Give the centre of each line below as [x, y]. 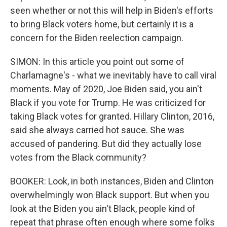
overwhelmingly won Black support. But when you [110, 195]
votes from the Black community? [78, 157]
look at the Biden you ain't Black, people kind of [103, 209]
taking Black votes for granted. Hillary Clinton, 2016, [112, 116]
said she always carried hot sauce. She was [97, 130]
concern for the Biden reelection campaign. [97, 38]
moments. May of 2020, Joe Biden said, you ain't [106, 89]
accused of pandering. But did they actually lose [106, 144]
